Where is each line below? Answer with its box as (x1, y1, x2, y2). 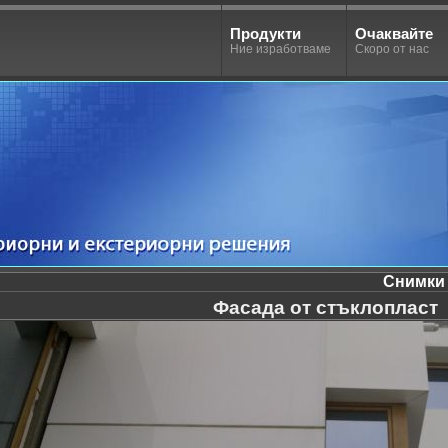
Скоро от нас (354, 42, 429, 56)
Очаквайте (354, 25, 433, 42)
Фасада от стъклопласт (213, 297, 438, 318)
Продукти (229, 25, 301, 42)
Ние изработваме (229, 42, 331, 56)
